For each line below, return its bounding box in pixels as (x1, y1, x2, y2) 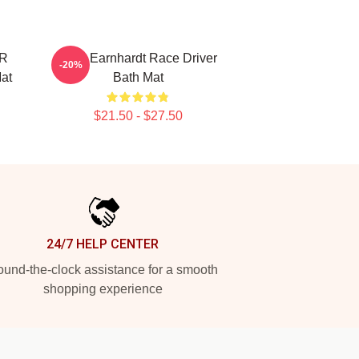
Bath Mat (112, 71, 163, 84)
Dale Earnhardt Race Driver (58, 51, 217, 65)
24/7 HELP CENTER (46, 236, 159, 252)
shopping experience (42, 282, 163, 296)
